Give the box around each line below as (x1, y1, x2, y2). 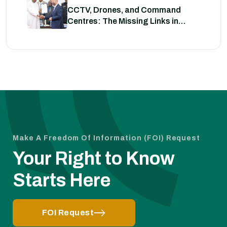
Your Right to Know (13, 148, 175, 169)
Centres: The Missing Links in (67, 17, 178, 26)
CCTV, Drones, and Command (67, 6, 181, 15)
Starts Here (13, 170, 110, 191)
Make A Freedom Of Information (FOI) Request (13, 134, 201, 142)
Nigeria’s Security (67, 28, 135, 37)
